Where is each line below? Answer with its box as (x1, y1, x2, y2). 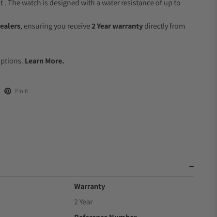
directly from (143, 21, 185, 31)
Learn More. (25, 56, 64, 66)
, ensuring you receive (20, 21, 92, 31)
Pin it (15, 87, 28, 95)
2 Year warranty (92, 21, 143, 31)
